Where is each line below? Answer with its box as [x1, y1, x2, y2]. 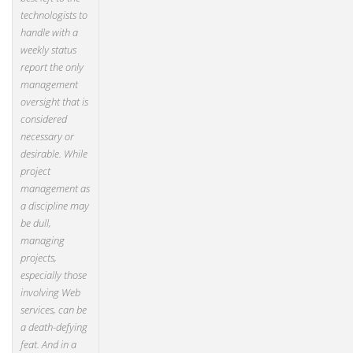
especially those [20, 268, 87, 282]
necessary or [20, 129, 74, 143]
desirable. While [20, 147, 87, 161]
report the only [20, 60, 84, 74]
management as [20, 181, 90, 195]
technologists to [20, 8, 87, 22]
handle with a [20, 25, 78, 39]
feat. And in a [20, 337, 76, 351]
